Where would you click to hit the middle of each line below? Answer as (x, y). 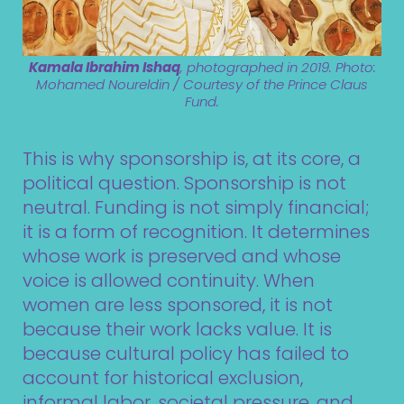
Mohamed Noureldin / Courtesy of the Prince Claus (202, 85)
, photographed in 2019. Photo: (278, 68)
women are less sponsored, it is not (178, 305)
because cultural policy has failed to (186, 354)
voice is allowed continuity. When (169, 281)
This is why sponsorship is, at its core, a (192, 159)
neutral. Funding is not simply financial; (196, 208)
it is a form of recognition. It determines (196, 232)
